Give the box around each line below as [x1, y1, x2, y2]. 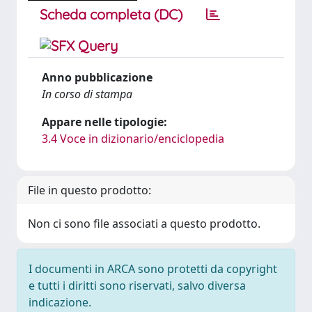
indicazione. [29, 295, 91, 310]
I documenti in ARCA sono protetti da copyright [29, 261, 277, 276]
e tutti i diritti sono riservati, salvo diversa [29, 278, 246, 293]
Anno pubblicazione [42, 70, 153, 85]
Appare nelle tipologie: [42, 114, 167, 130]
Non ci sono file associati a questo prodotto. [28, 216, 260, 231]
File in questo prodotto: [28, 182, 151, 198]
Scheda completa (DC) [40, 6, 182, 23]
